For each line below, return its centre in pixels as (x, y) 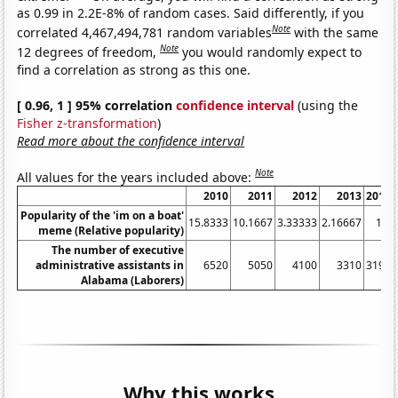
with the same (337, 32)
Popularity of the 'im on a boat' (103, 216)
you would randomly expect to (272, 52)
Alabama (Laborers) (133, 281)
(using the (326, 105)
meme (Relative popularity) (111, 231)
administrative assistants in (110, 266)
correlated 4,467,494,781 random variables (145, 32)
